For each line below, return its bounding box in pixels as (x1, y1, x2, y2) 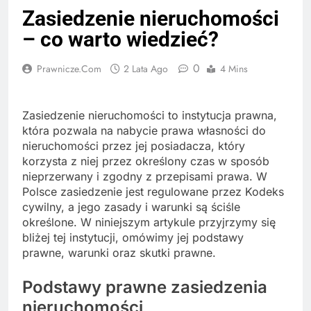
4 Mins (220, 62, 248, 76)
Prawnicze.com (37, 62, 101, 76)
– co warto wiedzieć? (22, 27, 219, 52)
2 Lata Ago (124, 62, 168, 76)
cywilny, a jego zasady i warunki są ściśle (22, 200, 240, 215)
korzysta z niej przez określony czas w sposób (22, 154, 269, 169)
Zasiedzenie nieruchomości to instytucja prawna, (22, 108, 277, 123)
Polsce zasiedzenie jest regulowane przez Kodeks (22, 185, 284, 199)
